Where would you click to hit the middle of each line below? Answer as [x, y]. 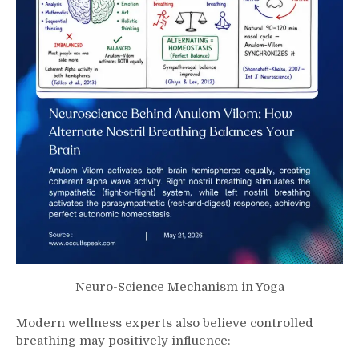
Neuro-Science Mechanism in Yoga [179, 287]
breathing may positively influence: [123, 340]
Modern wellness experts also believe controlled [165, 323]
